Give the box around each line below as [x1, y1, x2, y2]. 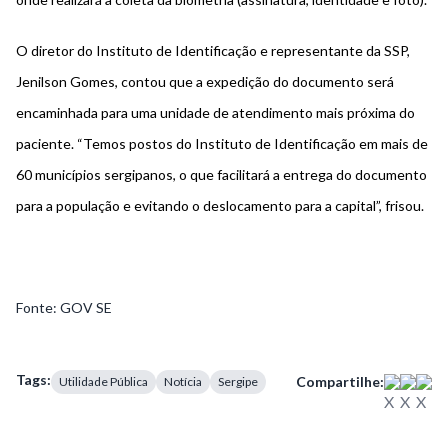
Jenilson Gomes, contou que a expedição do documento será [16, 73, 394, 91]
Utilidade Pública [59, 374, 148, 390]
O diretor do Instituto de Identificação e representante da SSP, [16, 42, 410, 60]
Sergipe [218, 374, 258, 390]
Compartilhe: [296, 373, 384, 391]
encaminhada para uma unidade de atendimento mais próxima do [16, 104, 415, 122]
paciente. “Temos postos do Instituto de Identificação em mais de [16, 135, 428, 153]
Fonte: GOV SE [16, 299, 112, 317]
